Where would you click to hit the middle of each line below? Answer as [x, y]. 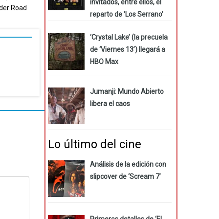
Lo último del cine [95, 144]
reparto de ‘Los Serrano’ [126, 14]
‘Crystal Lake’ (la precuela [129, 37]
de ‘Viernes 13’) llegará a [127, 49]
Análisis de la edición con [128, 164]
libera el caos [110, 104]
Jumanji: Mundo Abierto [127, 92]
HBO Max [104, 61]
